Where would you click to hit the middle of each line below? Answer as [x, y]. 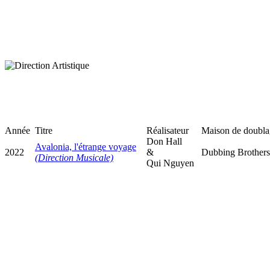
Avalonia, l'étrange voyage [86, 146]
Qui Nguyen [170, 163]
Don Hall [164, 141]
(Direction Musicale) [74, 157]
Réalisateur [168, 130]
